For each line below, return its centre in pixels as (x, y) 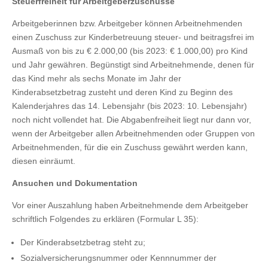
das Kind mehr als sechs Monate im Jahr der (97, 78)
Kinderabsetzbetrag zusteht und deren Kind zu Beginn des (122, 92)
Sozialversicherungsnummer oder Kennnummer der (118, 258)
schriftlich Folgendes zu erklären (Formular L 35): (105, 219)
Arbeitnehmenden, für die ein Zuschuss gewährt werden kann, (130, 147)
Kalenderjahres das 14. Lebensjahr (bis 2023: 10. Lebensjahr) (130, 106)
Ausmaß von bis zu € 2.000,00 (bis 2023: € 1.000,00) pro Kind (130, 51)
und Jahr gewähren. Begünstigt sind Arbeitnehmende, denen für (133, 65)
